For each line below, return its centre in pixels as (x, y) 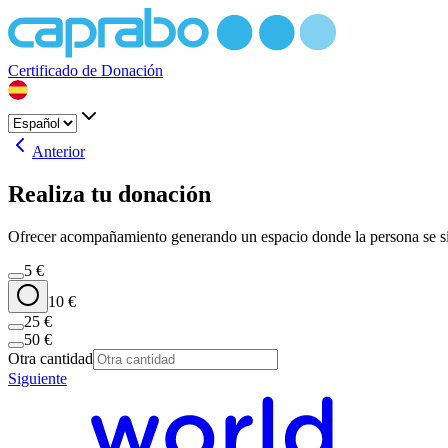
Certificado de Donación (85, 70)
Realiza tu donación (109, 193)
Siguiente (37, 378)
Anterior (58, 151)
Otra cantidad (50, 358)
